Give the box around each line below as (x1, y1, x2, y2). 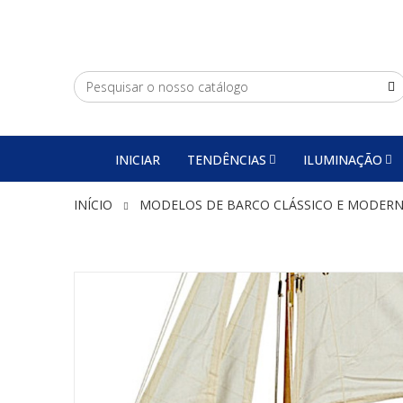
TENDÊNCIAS (187, 150, 266, 168)
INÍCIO (74, 196, 112, 214)
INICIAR (115, 150, 160, 168)
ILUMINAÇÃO (303, 150, 382, 168)
